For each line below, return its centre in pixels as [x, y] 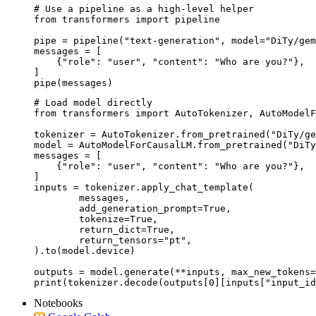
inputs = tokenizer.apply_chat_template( [144, 187]
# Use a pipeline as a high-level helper [144, 8]
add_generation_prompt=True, [56, 208]
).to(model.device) [85, 250]
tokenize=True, [56, 219]
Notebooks [58, 303]
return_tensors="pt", [56, 240]
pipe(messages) [73, 83]
